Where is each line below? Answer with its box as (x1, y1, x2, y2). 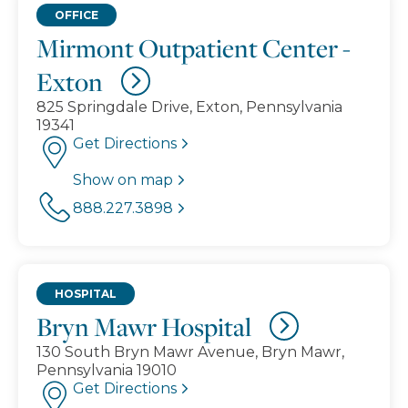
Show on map (73, 170, 173, 189)
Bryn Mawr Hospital (36, 309, 251, 343)
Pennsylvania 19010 (36, 361, 177, 379)
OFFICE (55, 7, 98, 22)
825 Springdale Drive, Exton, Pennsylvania (36, 97, 342, 116)
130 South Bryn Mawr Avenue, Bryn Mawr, (36, 342, 344, 361)
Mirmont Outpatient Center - (36, 30, 351, 65)
